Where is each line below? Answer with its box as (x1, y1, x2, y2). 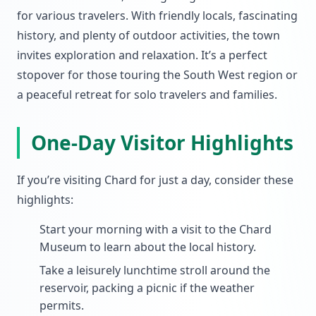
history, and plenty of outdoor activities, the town (17, 28, 280, 43)
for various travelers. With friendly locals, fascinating (17, 8, 298, 23)
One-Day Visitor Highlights (31, 129, 293, 156)
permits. (39, 298, 84, 313)
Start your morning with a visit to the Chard (39, 221, 272, 237)
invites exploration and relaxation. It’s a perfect (17, 47, 267, 63)
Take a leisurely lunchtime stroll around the (39, 262, 270, 278)
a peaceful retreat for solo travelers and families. (17, 87, 277, 102)
